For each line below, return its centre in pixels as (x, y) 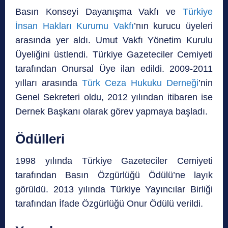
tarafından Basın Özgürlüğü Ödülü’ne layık (114, 175)
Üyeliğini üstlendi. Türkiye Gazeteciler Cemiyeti (114, 55)
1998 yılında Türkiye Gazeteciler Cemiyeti (114, 161)
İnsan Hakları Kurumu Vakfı (75, 26)
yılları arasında (49, 83)
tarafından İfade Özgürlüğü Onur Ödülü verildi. (109, 204)
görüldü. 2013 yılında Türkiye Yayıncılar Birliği (114, 190)
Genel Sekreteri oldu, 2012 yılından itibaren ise (114, 97)
